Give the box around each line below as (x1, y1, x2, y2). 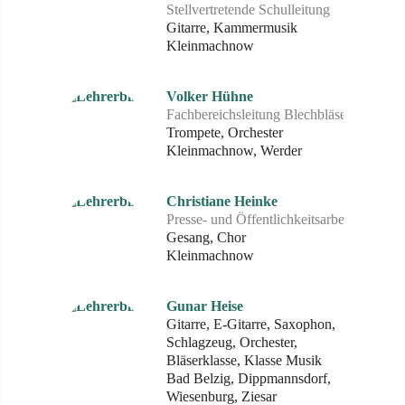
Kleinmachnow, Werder (166, 143, 302, 158)
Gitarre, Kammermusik (166, 20, 297, 35)
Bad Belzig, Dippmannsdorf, (166, 371, 331, 386)
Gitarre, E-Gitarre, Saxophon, (166, 316, 335, 332)
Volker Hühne (166, 89, 253, 104)
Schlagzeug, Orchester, (166, 334, 297, 350)
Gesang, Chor (166, 230, 246, 245)
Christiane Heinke (166, 193, 278, 209)
